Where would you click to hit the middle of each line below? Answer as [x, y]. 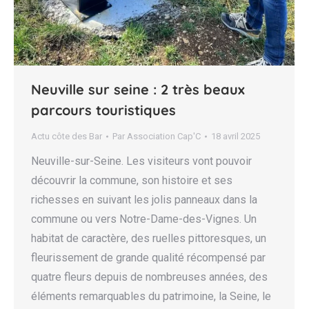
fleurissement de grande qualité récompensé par [148, 258]
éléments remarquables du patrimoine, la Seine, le [151, 297]
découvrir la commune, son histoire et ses [132, 181]
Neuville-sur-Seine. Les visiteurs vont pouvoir [141, 161]
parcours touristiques [103, 110]
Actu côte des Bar [67, 137]
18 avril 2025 [236, 137]
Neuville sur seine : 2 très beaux [138, 90]
